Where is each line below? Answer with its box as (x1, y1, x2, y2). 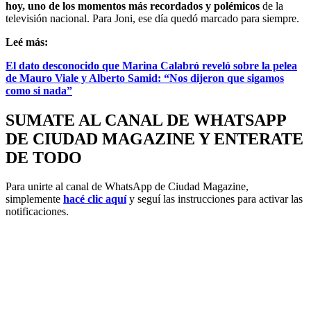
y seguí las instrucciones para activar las (126, 193, 303, 205)
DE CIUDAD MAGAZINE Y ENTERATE (6, 129, 303, 148)
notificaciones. (6, 205, 69, 218)
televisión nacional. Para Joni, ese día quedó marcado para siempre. (6, 12, 299, 24)
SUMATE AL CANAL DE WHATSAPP (6, 110, 286, 129)
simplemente (6, 193, 63, 205)
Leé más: (6, 35, 48, 48)
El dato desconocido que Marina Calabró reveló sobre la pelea (6, 59, 297, 72)
